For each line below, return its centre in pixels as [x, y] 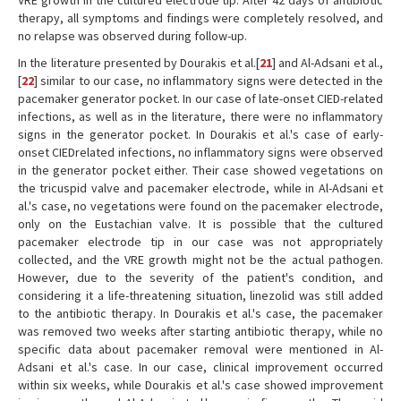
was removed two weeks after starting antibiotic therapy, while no [200, 331]
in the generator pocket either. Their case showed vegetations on [200, 170]
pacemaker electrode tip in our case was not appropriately [200, 242]
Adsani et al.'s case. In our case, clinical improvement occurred [200, 367]
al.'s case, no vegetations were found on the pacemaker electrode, [200, 206]
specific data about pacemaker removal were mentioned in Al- [200, 349]
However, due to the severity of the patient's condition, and [200, 277]
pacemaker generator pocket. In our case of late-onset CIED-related [200, 98]
